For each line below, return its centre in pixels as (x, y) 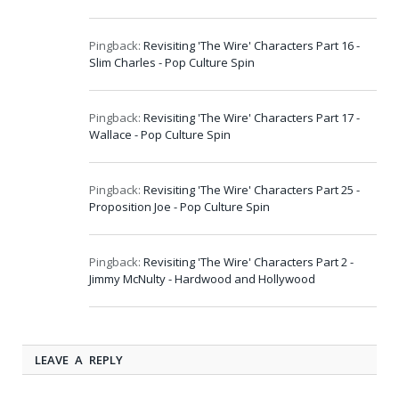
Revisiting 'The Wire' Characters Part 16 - (252, 45)
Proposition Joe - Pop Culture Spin (179, 206)
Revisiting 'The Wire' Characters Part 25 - (252, 189)
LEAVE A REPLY (79, 359)
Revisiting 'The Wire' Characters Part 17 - (252, 117)
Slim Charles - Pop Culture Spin (172, 62)
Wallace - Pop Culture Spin (160, 134)
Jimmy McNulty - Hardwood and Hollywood (202, 278)
